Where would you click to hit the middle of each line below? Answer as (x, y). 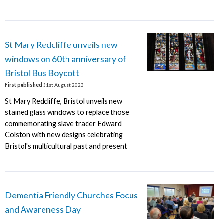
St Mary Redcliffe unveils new (61, 44)
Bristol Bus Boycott (42, 73)
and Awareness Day (43, 209)
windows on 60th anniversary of (65, 58)
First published (23, 84)
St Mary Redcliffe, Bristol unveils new (63, 101)
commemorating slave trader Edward (63, 123)
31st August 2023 (63, 84)
